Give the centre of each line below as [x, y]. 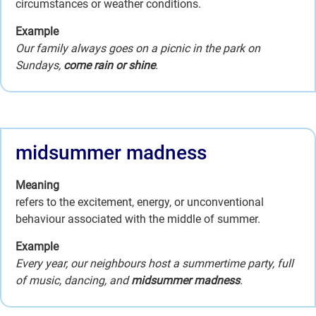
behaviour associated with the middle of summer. [138, 219]
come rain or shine [109, 65]
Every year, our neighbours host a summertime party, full [154, 263]
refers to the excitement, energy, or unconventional [140, 202]
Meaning [37, 186]
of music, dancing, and [73, 280]
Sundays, [39, 65]
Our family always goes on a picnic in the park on [138, 48]
